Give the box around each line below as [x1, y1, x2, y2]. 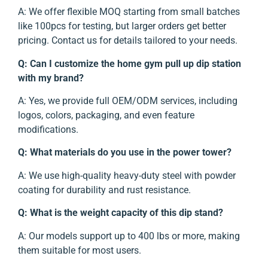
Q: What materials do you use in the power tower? [18, 147, 236, 159]
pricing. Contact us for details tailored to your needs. [18, 35, 237, 47]
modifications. [18, 124, 78, 136]
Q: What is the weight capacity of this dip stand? [18, 207, 223, 219]
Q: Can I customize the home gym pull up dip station [18, 57, 241, 69]
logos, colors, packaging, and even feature [18, 109, 194, 121]
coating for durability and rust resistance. [18, 184, 191, 196]
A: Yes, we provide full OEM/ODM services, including [18, 95, 237, 107]
